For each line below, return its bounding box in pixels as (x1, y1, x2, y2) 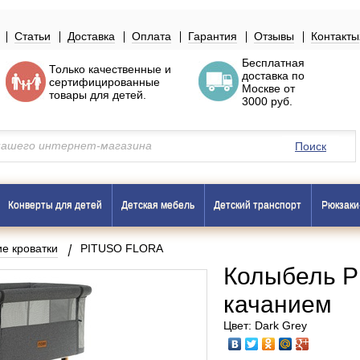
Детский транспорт (214, 199, 301, 211)
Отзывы (254, 30, 294, 43)
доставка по (242, 69, 305, 82)
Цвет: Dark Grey (223, 319, 307, 332)
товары (49, 88, 87, 101)
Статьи (14, 30, 51, 43)
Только (49, 63, 88, 76)
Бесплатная (242, 56, 305, 69)
